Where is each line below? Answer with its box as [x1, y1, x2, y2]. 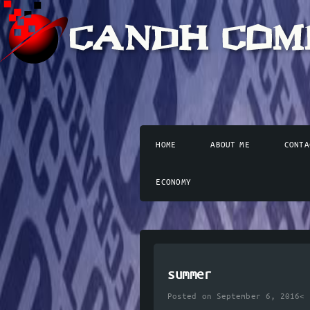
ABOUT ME [210, 139, 250, 150]
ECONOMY [156, 177, 192, 188]
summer [167, 266, 212, 284]
